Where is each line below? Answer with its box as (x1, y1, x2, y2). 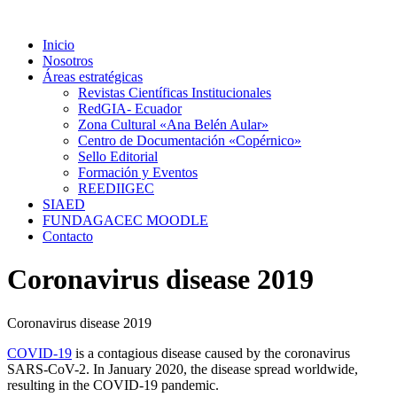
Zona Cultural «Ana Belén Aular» (78, 117, 269, 132)
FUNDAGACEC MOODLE (43, 213, 208, 228)
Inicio (43, 37, 74, 52)
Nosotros (43, 53, 93, 68)
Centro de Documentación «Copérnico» (78, 133, 301, 148)
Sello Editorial (78, 149, 158, 164)
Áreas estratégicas (43, 69, 143, 84)
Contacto (43, 229, 93, 244)
